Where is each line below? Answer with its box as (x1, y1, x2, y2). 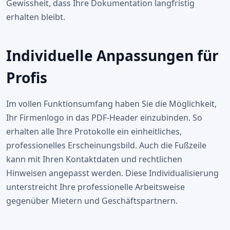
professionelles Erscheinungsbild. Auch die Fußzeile (6, 140, 206, 151)
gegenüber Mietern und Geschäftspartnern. (6, 195, 178, 206)
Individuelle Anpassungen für (6, 46, 219, 65)
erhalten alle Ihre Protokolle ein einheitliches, (6, 126, 182, 137)
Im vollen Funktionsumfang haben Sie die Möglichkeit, (6, 98, 217, 109)
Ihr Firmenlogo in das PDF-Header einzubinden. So (6, 112, 202, 123)
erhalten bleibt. (6, 11, 65, 23)
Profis (6, 68, 47, 87)
